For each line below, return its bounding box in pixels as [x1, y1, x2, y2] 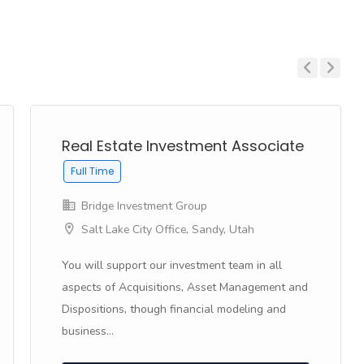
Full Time [71, 164, 114, 178]
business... [62, 323, 114, 339]
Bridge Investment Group [78, 198, 207, 214]
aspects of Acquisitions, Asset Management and [62, 279, 308, 295]
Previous [297, 85, 329, 97]
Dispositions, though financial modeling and [62, 301, 286, 317]
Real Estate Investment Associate [62, 136, 304, 156]
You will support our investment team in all [62, 258, 282, 273]
